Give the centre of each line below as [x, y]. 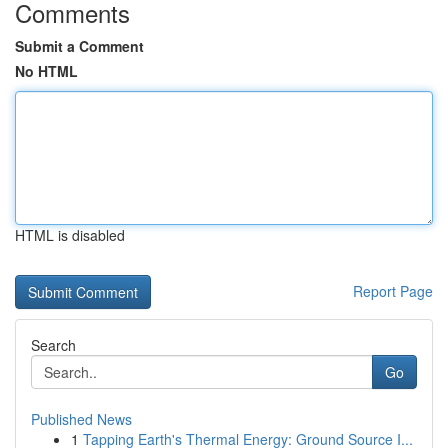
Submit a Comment [79, 46]
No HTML [46, 71]
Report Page [393, 291]
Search [53, 345]
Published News [81, 419]
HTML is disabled [70, 235]
